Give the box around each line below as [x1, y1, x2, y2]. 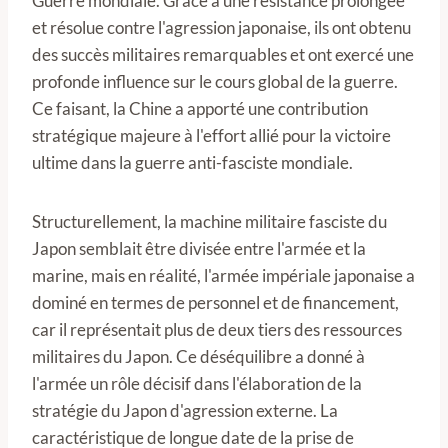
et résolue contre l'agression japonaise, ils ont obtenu [32, 17, 411, 39]
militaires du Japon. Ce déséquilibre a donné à [32, 346, 365, 368]
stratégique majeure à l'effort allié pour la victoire [32, 125, 391, 147]
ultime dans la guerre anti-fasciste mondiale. [32, 152, 353, 174]
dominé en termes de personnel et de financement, [32, 292, 399, 314]
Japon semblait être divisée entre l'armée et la [32, 238, 366, 260]
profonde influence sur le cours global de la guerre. [32, 71, 398, 93]
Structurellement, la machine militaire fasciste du [32, 211, 387, 233]
